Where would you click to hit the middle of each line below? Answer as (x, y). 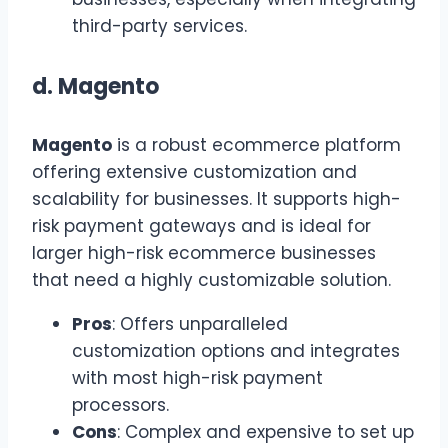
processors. (120, 404)
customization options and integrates (236, 350)
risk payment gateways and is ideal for (201, 225)
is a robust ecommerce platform (256, 144)
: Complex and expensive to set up (265, 431)
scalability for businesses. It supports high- (216, 198)
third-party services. (159, 26)
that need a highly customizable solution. (211, 279)
